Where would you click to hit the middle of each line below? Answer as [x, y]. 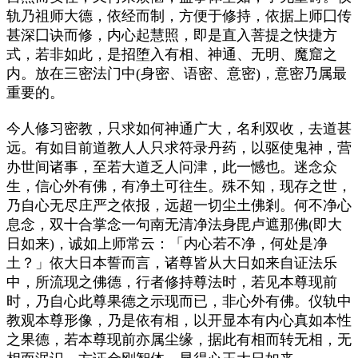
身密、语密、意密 [198, 73]
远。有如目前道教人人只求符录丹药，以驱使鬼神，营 [179, 147]
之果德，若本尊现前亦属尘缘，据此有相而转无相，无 [179, 339]
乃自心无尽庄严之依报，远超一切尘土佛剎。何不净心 [179, 205]
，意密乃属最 [304, 73]
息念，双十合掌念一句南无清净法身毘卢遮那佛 [157, 224]
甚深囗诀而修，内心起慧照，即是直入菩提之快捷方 [172, 35]
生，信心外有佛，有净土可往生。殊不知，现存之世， [179, 186]
